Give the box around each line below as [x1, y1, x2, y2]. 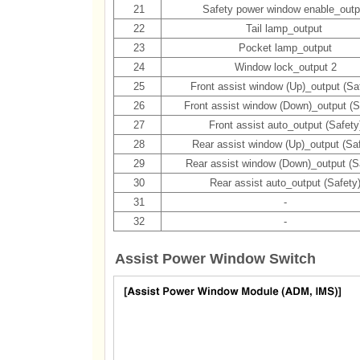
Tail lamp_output [245, 22, 325, 35]
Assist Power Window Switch [114, 251, 316, 267]
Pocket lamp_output [239, 42, 332, 54]
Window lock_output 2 [234, 61, 337, 73]
